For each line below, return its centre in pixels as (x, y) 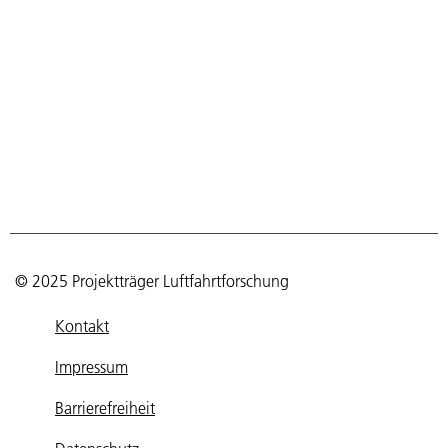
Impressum (91, 366)
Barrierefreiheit (105, 407)
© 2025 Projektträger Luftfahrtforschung (152, 281)
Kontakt (82, 325)
